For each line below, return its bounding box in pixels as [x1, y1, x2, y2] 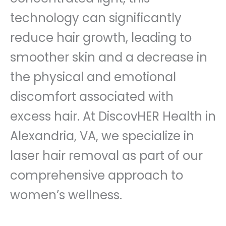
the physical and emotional [10, 68, 176, 85]
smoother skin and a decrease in [10, 48, 207, 66]
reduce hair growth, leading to [10, 29, 192, 46]
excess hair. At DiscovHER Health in [10, 107, 216, 125]
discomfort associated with [10, 88, 174, 105]
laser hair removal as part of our [10, 147, 203, 164]
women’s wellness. [10, 186, 122, 203]
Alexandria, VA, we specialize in [10, 127, 194, 144]
